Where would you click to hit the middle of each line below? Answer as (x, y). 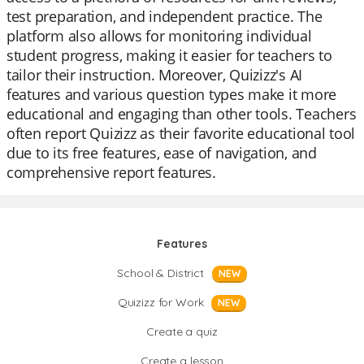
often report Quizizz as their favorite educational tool (181, 133)
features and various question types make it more (172, 94)
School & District (160, 273)
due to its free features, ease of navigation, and (162, 153)
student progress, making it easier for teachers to (169, 55)
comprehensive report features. (111, 172)
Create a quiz (182, 331)
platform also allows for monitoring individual (159, 36)
